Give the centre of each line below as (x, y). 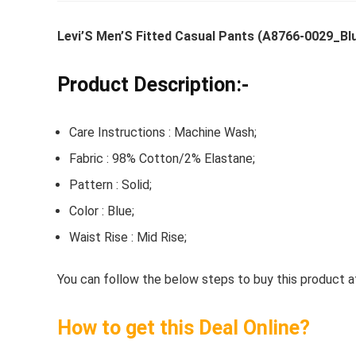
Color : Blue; (102, 211)
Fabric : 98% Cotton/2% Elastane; (162, 158)
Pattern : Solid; (110, 184)
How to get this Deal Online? (184, 327)
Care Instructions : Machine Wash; (163, 132)
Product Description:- (153, 84)
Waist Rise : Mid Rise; (128, 237)
